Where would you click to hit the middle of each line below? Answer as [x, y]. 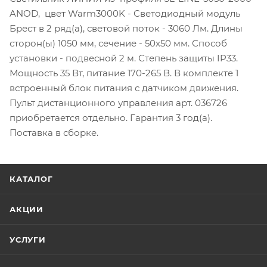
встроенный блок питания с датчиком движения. [124, 88]
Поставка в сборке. [54, 132]
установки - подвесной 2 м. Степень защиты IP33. [124, 58]
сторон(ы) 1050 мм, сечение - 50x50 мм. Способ [118, 43]
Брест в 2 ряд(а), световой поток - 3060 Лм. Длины [126, 28]
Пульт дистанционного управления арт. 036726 [118, 103]
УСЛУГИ [28, 240]
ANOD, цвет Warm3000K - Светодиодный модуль [125, 13]
